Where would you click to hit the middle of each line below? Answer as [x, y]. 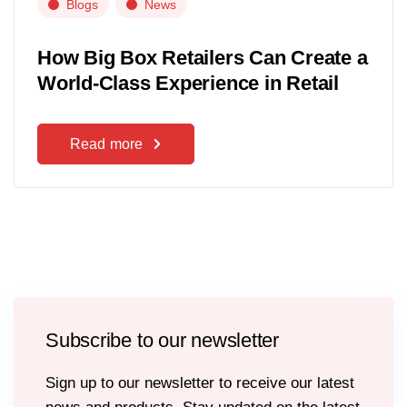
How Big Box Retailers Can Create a [203, 57]
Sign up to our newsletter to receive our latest [200, 382]
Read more [107, 144]
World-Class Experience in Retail [188, 83]
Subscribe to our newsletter [163, 340]
